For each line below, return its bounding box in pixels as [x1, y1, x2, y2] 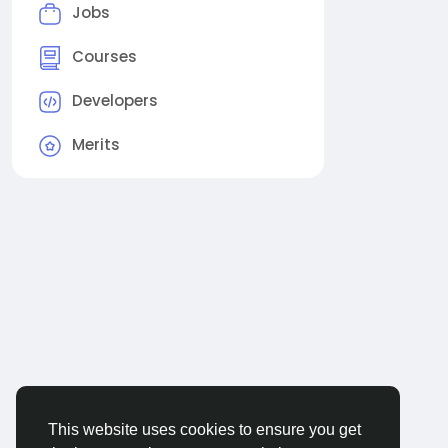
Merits [72, 134, 120, 156]
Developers [72, 90, 158, 112]
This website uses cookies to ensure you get [48, 421, 361, 439]
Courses [72, 46, 137, 68]
